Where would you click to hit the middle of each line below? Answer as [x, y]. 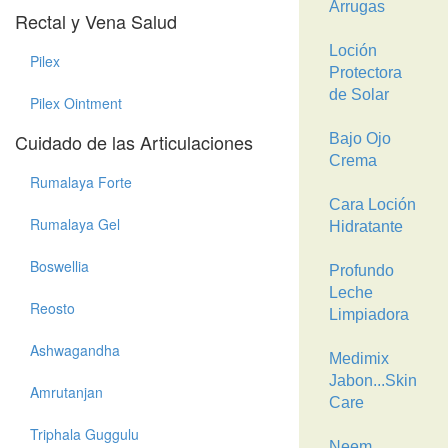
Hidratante [365, 226]
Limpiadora [368, 314]
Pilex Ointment [76, 103]
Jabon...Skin [372, 380]
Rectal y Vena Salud [96, 21]
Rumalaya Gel [75, 224]
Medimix [358, 358]
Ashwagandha [75, 350]
